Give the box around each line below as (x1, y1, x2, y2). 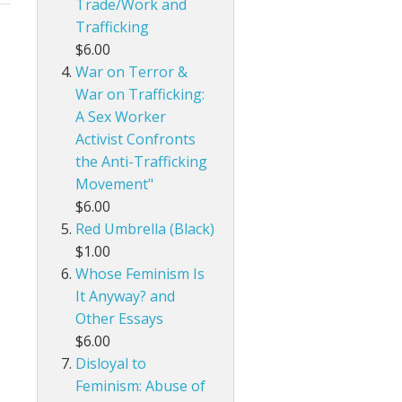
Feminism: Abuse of (75, 376, 206, 397)
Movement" (75, 174, 154, 195)
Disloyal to (75, 354, 147, 374)
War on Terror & (75, 62, 188, 83)
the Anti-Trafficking (75, 152, 208, 172)
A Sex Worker (75, 107, 167, 127)
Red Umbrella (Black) (75, 219, 215, 240)
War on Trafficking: (75, 84, 205, 105)
